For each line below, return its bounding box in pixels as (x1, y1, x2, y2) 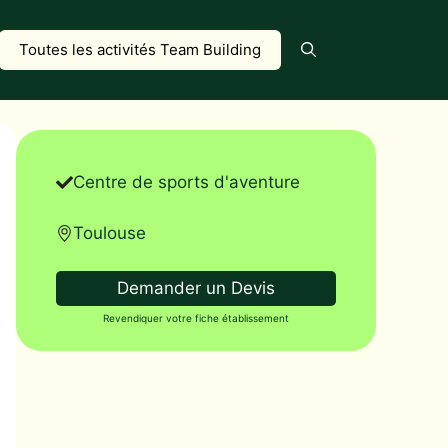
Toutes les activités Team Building (19, 40, 261, 59)
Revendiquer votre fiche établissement (103, 312, 289, 324)
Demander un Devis (117, 278, 275, 298)
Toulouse (73, 222, 146, 243)
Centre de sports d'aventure (73, 172, 300, 192)
